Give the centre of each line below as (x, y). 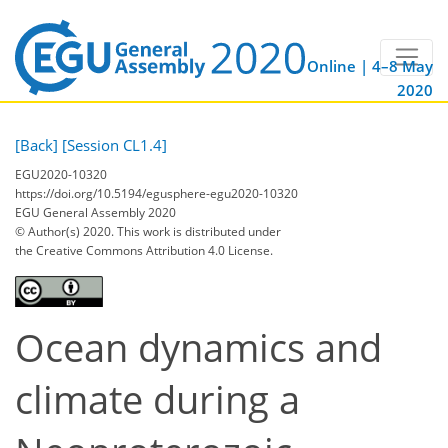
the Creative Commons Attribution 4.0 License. (144, 250)
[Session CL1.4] (114, 145)
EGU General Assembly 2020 (95, 212)
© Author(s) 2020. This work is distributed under (148, 231)
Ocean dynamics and (198, 347)
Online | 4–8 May (370, 66)
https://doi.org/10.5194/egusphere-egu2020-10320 (156, 193)
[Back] (36, 145)
